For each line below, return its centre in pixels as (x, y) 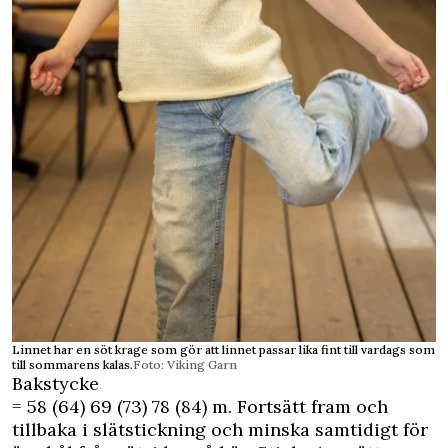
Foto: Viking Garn (185, 364)
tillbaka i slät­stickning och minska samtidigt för (220, 429)
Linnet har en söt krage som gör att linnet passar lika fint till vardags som (223, 349)
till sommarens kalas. (72, 364)
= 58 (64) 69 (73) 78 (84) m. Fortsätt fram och (200, 406)
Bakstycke (55, 383)
